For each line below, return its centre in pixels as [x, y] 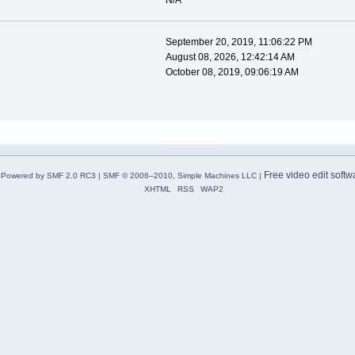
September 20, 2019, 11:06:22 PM [239, 42]
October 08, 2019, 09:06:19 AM [232, 73]
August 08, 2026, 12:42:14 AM [230, 57]
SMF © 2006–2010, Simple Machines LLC [179, 176]
